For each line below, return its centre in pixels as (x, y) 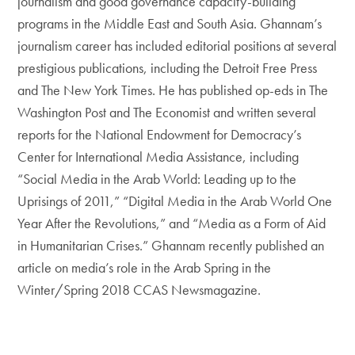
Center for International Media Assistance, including (158, 157)
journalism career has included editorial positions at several (177, 46)
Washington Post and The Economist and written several (167, 112)
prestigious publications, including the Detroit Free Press (168, 68)
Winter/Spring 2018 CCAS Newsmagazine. (139, 290)
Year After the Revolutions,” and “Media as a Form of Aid (172, 223)
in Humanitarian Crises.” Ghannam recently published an (171, 245)
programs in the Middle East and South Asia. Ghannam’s (170, 23)
